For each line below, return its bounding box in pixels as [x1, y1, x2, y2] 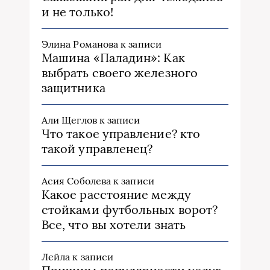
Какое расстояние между [42, 187, 191, 202]
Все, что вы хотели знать [42, 217, 186, 233]
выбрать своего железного [42, 65, 198, 81]
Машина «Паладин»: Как [42, 50, 185, 66]
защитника [42, 80, 105, 96]
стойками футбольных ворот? [42, 202, 218, 218]
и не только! [42, 4, 113, 20]
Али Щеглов [42, 114, 97, 127]
